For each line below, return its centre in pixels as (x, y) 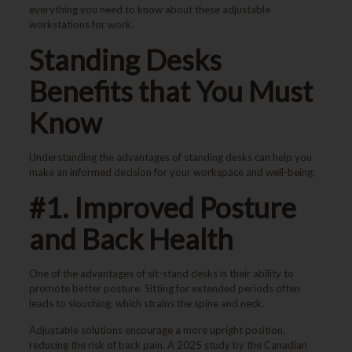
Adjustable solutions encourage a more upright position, (157, 330)
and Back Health (131, 239)
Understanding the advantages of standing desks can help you (170, 157)
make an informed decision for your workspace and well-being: (172, 172)
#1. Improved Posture (162, 207)
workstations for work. (81, 24)
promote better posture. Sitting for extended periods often (164, 288)
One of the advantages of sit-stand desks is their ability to (161, 273)
